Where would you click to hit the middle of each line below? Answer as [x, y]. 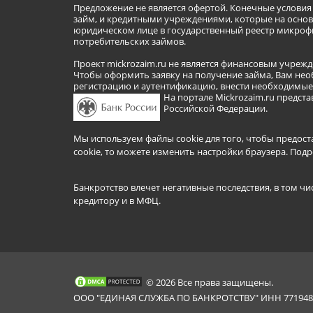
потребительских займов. [129, 41]
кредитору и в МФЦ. [117, 200]
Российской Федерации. [215, 108]
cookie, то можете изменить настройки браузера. [181, 151]
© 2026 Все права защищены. [209, 282]
